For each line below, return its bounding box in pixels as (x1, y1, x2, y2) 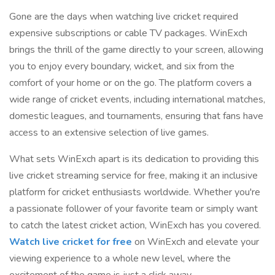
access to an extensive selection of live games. (9, 126, 209, 139)
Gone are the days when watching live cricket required (9, 10, 238, 23)
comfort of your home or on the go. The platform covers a (9, 76, 252, 90)
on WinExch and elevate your (132, 235, 259, 249)
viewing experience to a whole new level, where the (9, 252, 231, 265)
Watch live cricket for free (9, 235, 132, 249)
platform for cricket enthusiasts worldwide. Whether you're (9, 185, 260, 199)
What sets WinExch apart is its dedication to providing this (9, 152, 259, 166)
